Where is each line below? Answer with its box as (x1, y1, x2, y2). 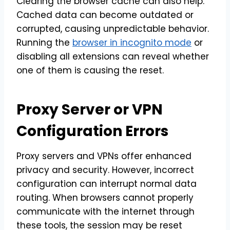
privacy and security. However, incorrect (16, 163, 194, 176)
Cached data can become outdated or (16, 8, 194, 21)
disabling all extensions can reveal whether (16, 50, 209, 63)
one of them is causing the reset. (16, 64, 164, 76)
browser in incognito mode (72, 36, 191, 49)
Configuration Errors (16, 121, 168, 141)
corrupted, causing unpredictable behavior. (16, 22, 209, 35)
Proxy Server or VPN (16, 99, 163, 120)
